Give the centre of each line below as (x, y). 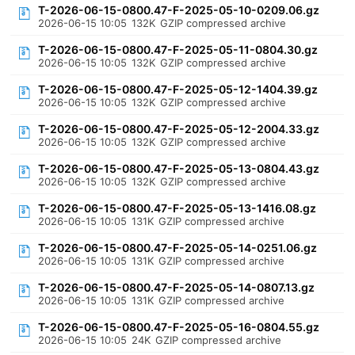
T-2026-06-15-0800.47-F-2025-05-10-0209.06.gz (179, 10)
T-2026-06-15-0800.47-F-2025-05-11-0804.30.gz (178, 50)
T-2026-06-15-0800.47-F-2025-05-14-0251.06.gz (178, 248)
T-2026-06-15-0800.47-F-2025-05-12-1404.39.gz (178, 89)
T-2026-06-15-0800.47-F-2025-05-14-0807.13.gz (177, 287)
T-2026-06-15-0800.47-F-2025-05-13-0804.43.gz (179, 168)
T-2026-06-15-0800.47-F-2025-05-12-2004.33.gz (179, 129)
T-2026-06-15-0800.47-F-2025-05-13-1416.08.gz (177, 208)
